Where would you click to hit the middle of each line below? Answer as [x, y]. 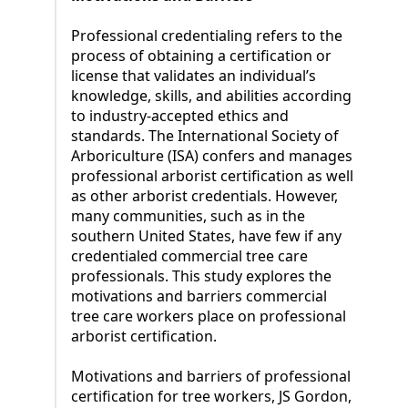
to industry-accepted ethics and [180, 116]
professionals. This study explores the [201, 276]
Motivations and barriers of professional [211, 376]
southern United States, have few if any [206, 236]
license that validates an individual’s [194, 76]
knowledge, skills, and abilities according [211, 96]
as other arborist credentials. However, [204, 196]
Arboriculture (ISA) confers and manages [212, 156]
